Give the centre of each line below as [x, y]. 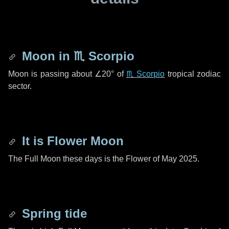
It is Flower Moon [71, 141]
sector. [20, 86]
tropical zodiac [193, 74]
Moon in [46, 56]
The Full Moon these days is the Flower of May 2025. [104, 159]
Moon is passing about [52, 74]
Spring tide [53, 213]
